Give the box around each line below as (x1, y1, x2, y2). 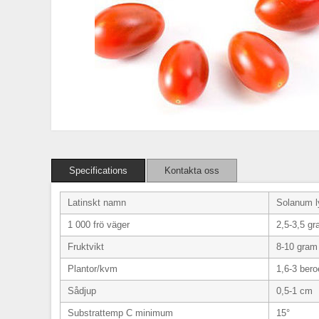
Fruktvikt (68, 241, 104, 252)
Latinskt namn (68, 197, 126, 208)
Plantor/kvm (68, 263, 117, 274)
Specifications (69, 165, 127, 176)
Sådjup (68, 286, 96, 296)
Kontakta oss (164, 165, 219, 176)
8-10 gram (276, 241, 318, 252)
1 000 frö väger (68, 219, 130, 230)
